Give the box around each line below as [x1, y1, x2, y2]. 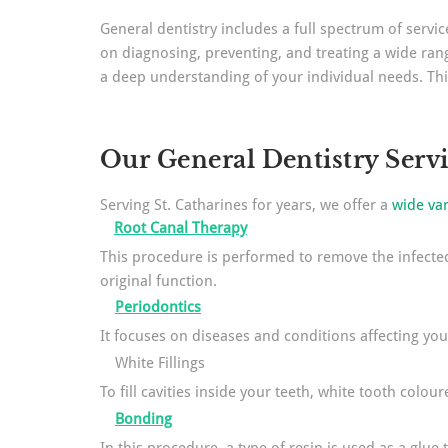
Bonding [115, 410, 172, 428]
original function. [100, 272, 217, 290]
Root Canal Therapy [114, 219, 247, 237]
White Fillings [115, 354, 205, 372]
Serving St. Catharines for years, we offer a [100, 196, 392, 214]
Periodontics [115, 298, 201, 316]
